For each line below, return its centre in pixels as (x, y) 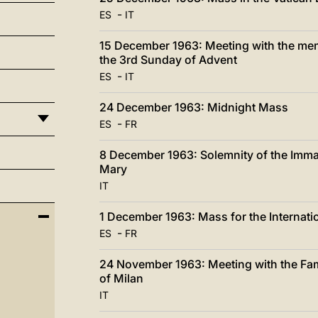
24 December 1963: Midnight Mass (193, 107)
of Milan (121, 278)
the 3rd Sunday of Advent (168, 60)
